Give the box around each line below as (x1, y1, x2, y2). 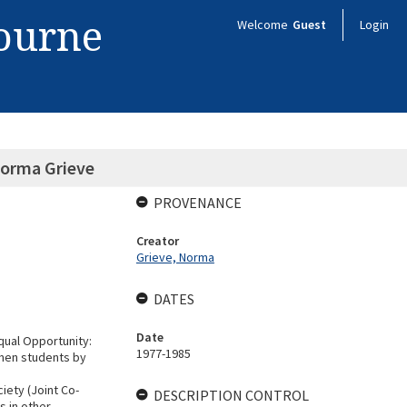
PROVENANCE (153, 194, 242, 212)
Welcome (237, 16, 291, 33)
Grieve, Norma (135, 249, 214, 265)
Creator (135, 233, 179, 249)
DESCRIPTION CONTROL (153, 386, 309, 404)
